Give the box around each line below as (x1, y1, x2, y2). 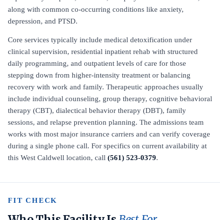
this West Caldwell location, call (8, 154, 108, 162)
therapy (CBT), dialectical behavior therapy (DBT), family (8, 107, 186, 114)
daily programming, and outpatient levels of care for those (8, 59, 186, 67)
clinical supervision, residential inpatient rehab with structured (8, 48, 198, 55)
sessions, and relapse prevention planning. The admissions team (8, 118, 204, 126)
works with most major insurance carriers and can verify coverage (8, 130, 210, 138)
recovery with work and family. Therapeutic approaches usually (8, 83, 203, 91)
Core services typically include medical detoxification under (8, 36, 192, 44)
